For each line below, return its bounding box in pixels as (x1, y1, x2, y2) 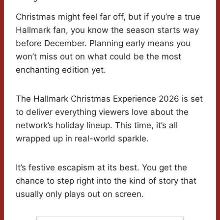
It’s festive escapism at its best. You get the (16, 163, 187, 173)
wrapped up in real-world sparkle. (16, 134, 149, 144)
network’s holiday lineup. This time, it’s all (16, 120, 178, 131)
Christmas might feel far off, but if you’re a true (16, 12, 200, 22)
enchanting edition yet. (16, 65, 106, 75)
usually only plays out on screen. (16, 189, 144, 199)
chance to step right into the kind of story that (16, 176, 196, 186)
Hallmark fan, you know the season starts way (16, 25, 199, 35)
